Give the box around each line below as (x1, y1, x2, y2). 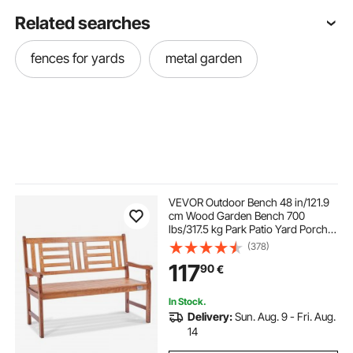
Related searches (15, 12, 151, 33)
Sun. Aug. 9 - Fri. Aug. (234, 310, 336, 324)
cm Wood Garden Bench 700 (168, 209, 305, 223)
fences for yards (31, 50, 125, 67)
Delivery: (187, 310, 232, 324)
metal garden (165, 50, 242, 67)
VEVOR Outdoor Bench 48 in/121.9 (168, 195, 329, 210)
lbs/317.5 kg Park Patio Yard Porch (168, 222, 328, 236)
